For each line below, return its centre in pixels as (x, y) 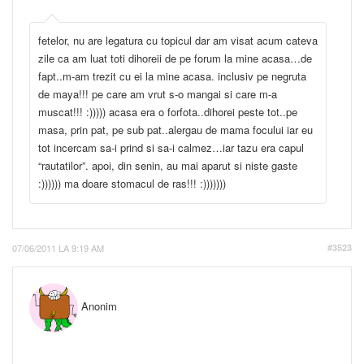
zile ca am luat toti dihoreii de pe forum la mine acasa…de (175, 58)
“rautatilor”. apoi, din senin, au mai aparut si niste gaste (168, 166)
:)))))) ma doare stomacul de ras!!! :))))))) (132, 184)
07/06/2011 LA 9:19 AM (58, 248)
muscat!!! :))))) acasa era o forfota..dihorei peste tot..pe (168, 112)
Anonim (97, 306)
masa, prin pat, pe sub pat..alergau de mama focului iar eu (175, 130)
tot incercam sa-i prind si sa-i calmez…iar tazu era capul (171, 148)
